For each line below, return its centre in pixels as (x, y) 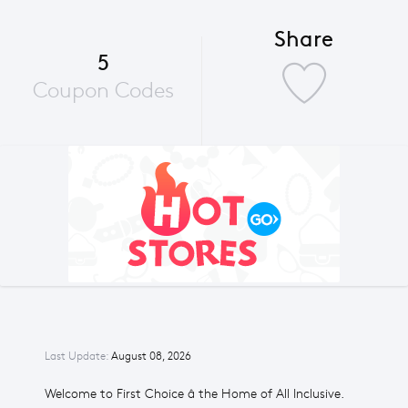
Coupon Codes (104, 90)
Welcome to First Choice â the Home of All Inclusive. (194, 394)
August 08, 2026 (151, 356)
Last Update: (78, 356)
